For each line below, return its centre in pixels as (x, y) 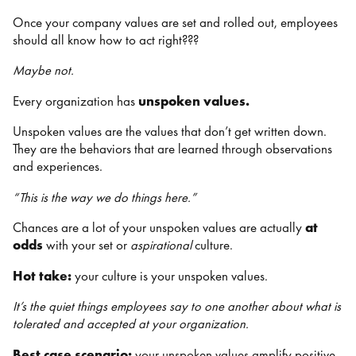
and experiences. (59, 167)
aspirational (161, 246)
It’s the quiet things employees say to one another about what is (177, 307)
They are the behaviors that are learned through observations (172, 149)
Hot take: (44, 276)
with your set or (87, 246)
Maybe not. (45, 71)
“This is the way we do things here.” (106, 197)
